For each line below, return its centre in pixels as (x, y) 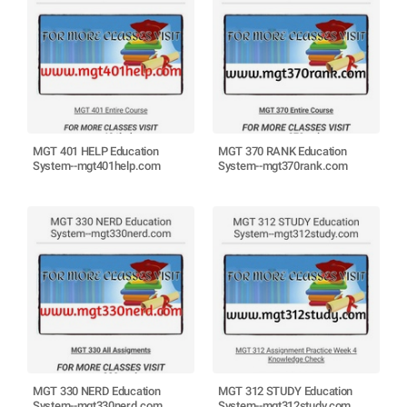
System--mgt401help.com (97, 166)
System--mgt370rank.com (283, 166)
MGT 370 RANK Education (283, 151)
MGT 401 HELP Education (96, 151)
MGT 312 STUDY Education (286, 391)
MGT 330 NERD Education (97, 391)
